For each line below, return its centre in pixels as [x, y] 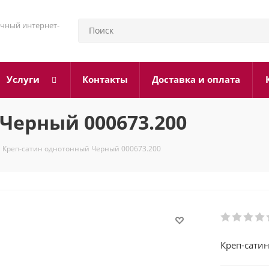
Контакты [105, 79]
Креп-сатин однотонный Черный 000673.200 [82, 149]
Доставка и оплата [196, 79]
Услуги [23, 79]
